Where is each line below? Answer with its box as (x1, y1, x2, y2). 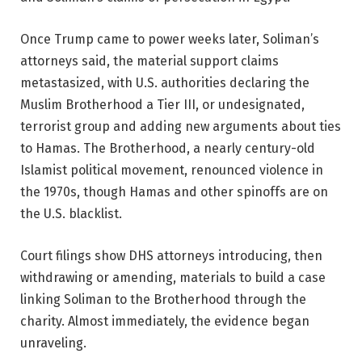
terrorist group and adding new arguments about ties (20, 119, 341, 134)
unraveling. (20, 335, 86, 351)
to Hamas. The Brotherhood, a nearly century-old (20, 141, 315, 156)
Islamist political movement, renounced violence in (20, 162, 323, 178)
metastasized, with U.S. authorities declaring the (20, 75, 309, 90)
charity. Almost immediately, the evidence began (20, 313, 309, 329)
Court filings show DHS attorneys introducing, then (20, 247, 322, 263)
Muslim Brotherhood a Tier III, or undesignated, (20, 97, 305, 112)
